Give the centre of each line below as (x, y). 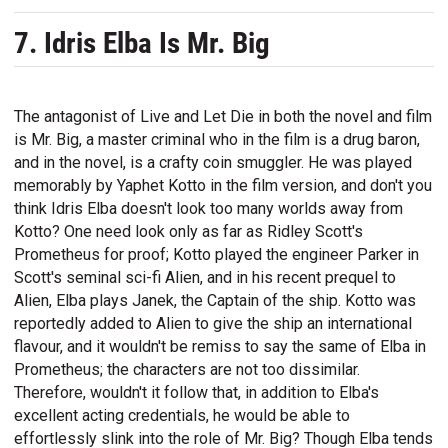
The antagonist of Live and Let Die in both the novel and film (223, 116)
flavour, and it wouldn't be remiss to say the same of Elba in (220, 346)
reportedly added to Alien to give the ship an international (213, 323)
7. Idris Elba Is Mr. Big (142, 42)
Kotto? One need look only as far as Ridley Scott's (189, 231)
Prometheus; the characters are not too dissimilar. (187, 369)
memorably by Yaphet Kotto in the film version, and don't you (223, 185)
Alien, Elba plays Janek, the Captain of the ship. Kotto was (215, 300)
